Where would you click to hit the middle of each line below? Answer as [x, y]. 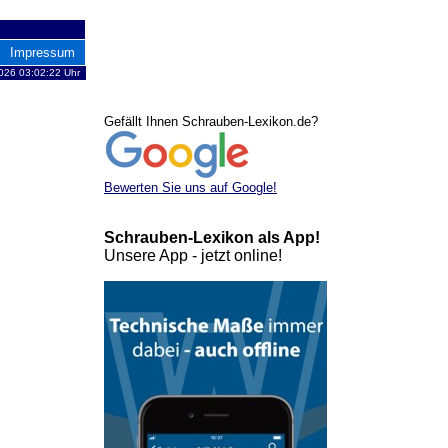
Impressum [42, 52]
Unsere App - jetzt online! [193, 255]
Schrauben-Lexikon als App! [212, 237]
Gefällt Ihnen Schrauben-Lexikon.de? [211, 121]
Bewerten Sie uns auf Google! [190, 187]
